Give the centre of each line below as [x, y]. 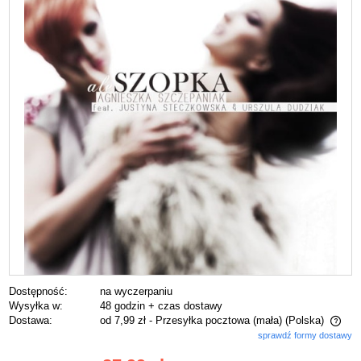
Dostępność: [38, 292]
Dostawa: [31, 321]
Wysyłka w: [36, 306]
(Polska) [305, 321]
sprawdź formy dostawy [305, 336]
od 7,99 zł [123, 321]
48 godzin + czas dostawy [162, 306]
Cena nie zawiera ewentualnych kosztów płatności [142, 338]
